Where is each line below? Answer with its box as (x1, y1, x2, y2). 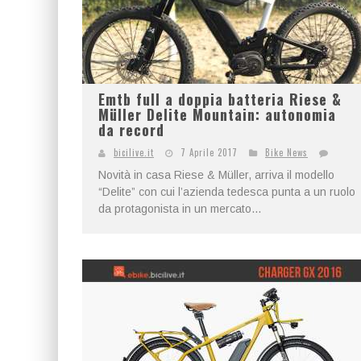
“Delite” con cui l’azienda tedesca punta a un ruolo (98, 185, 355, 198)
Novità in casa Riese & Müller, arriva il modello (98, 168, 334, 181)
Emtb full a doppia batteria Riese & (98, 89, 342, 110)
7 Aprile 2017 (180, 146, 238, 159)
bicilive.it (114, 146, 154, 159)
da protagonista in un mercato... (98, 202, 261, 215)
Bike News (265, 146, 308, 159)
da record (98, 119, 164, 140)
